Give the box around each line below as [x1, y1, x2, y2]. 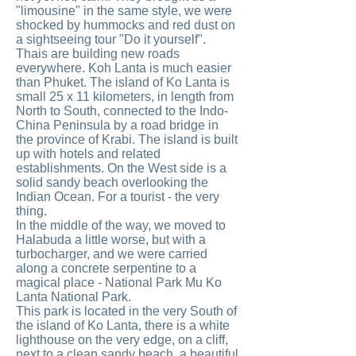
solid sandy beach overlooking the [16, 176, 208, 189]
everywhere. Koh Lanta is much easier [16, 61, 231, 75]
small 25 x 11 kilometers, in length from [16, 90, 234, 103]
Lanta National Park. [16, 290, 131, 304]
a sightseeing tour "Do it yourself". [16, 33, 206, 46]
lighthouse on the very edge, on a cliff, [16, 333, 228, 346]
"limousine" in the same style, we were [16, 4, 232, 17]
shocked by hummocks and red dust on [16, 18, 235, 32]
